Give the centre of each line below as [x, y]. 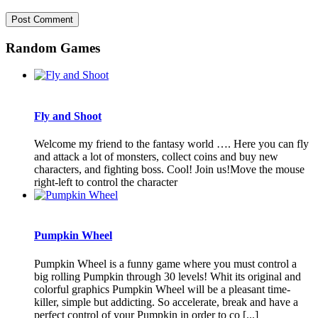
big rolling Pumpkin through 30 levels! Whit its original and [168, 276]
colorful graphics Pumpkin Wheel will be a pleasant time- [162, 289]
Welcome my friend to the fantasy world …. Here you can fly [171, 143]
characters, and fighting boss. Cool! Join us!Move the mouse [169, 169]
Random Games [53, 48]
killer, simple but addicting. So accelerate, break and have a [166, 302]
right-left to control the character [106, 182]
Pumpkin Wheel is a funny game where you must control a [165, 263]
